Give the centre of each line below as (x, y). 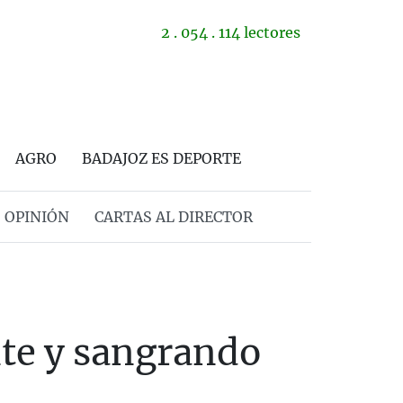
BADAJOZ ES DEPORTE (161, 158)
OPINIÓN (36, 217)
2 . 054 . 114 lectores (231, 32)
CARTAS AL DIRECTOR (173, 217)
